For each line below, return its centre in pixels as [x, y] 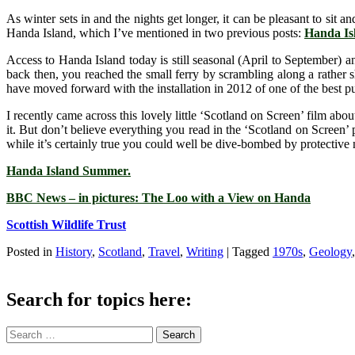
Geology [330, 252]
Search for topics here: [99, 299]
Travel [164, 252]
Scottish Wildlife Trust [66, 225]
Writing [205, 252]
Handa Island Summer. [69, 171]
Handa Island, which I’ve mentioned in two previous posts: [155, 33]
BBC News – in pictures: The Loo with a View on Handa [158, 198]
